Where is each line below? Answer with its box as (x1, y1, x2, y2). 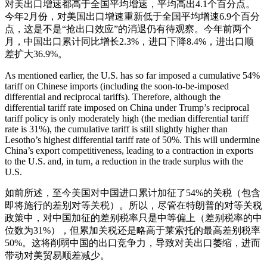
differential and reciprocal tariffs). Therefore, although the (5, 92, 221, 103)
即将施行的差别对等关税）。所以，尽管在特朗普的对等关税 (5, 200, 262, 211)
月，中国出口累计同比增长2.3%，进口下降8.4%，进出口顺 (5, 36, 254, 47)
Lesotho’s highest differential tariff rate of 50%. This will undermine (5, 135, 260, 145)
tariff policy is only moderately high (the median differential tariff (5, 113, 249, 124)
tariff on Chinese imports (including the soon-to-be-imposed (5, 81, 229, 92)
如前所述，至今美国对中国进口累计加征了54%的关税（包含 (5, 188, 260, 198)
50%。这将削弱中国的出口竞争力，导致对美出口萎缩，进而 (5, 238, 260, 249)
